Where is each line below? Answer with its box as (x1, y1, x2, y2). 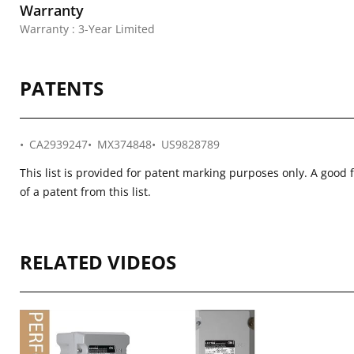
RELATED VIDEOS (20, 249, 176, 275)
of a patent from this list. (20, 184, 151, 199)
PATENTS (20, 75, 104, 101)
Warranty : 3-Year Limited (20, 21, 155, 36)
